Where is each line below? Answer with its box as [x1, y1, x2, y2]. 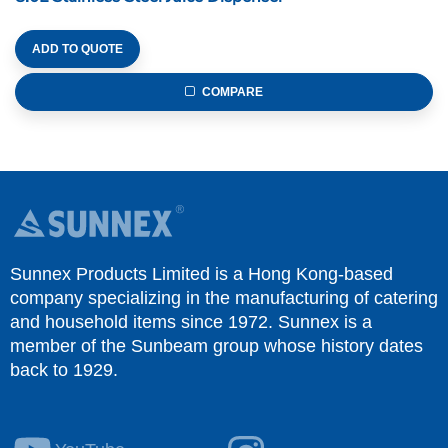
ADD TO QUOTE [32, 42, 123, 57]
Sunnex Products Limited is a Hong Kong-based [10, 264, 393, 285]
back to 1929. [10, 360, 118, 381]
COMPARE [202, 85, 264, 100]
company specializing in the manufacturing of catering [10, 288, 438, 309]
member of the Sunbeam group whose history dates [10, 336, 423, 357]
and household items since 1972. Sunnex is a [10, 312, 372, 333]
